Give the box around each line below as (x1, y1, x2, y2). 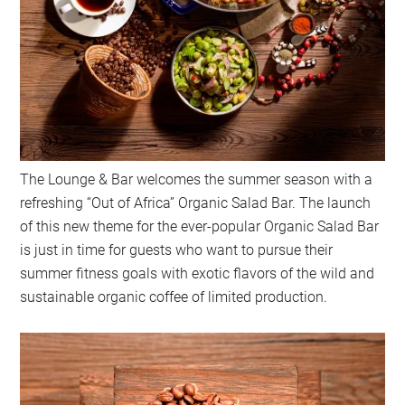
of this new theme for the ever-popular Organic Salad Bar (20, 217, 380, 235)
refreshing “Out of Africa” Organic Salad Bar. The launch (20, 193, 372, 212)
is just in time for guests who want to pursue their (20, 240, 334, 259)
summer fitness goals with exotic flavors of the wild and (20, 264, 375, 282)
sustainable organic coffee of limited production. (20, 287, 328, 306)
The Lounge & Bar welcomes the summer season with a (20, 170, 373, 188)
